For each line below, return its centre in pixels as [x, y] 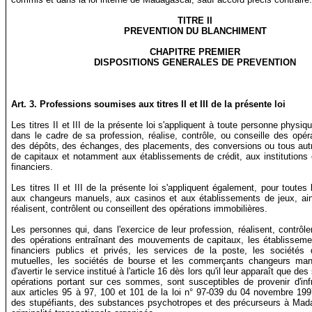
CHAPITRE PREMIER [195, 52]
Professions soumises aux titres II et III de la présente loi [163, 104]
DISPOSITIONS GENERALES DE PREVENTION [195, 63]
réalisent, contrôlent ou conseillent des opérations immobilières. [140, 209]
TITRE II [195, 21]
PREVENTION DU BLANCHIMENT [195, 31]
